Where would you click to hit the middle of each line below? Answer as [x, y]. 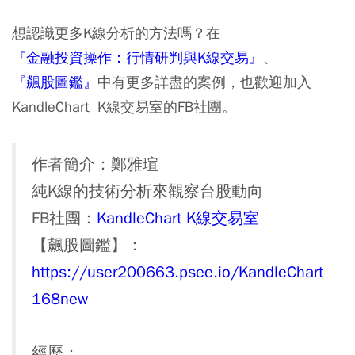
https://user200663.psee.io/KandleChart [177, 273]
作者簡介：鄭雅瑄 [95, 165]
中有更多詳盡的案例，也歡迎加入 [204, 82]
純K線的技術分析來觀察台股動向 [147, 192]
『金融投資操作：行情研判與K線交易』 [137, 58]
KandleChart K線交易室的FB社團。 [124, 107]
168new [60, 300]
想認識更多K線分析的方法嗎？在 [116, 33]
